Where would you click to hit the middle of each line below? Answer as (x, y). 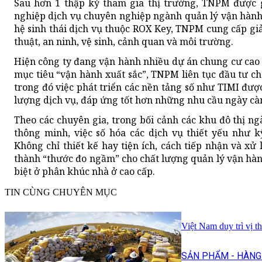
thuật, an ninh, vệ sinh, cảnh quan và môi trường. (124, 42)
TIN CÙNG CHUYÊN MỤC (61, 192)
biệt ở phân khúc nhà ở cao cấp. (85, 172)
